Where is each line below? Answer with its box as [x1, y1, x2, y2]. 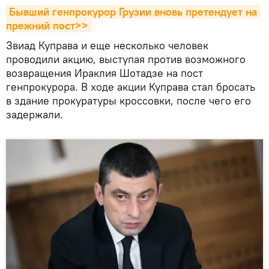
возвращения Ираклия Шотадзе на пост [6, 65, 203, 80]
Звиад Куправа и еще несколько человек [6, 38, 208, 52]
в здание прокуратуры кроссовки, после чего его [6, 93, 251, 107]
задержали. [6, 107, 63, 121]
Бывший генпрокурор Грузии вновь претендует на [9, 4, 257, 19]
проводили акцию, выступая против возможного [6, 52, 246, 66]
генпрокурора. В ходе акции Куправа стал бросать [6, 79, 255, 94]
